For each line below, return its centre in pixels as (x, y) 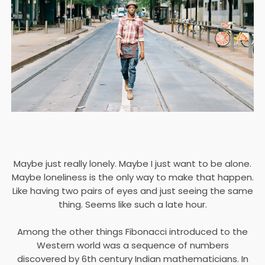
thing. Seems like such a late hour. (132, 205)
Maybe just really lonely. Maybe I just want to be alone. (132, 164)
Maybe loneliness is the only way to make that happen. (132, 177)
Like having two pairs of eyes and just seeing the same (132, 191)
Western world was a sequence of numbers (132, 245)
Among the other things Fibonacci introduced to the (132, 232)
